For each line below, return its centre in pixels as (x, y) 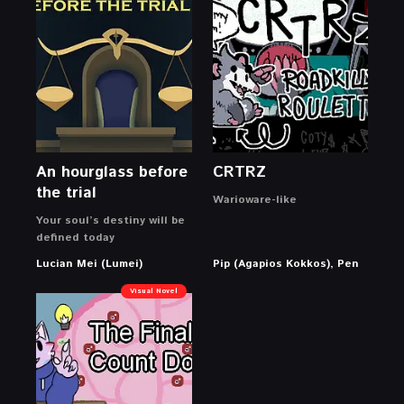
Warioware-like (254, 200)
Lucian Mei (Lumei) (89, 264)
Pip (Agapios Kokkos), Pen (285, 264)
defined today (75, 238)
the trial (66, 193)
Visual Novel (153, 291)
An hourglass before (112, 173)
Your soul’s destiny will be (110, 221)
